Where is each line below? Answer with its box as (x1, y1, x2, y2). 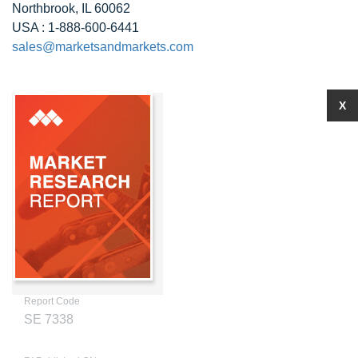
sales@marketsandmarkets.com (12, 40, 193, 54)
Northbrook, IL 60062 (12, 2, 130, 15)
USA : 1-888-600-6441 (12, 21, 139, 34)
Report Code (24, 296, 80, 307)
